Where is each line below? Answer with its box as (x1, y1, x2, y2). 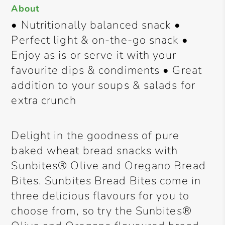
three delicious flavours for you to (11, 188, 189, 203)
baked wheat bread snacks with (11, 143, 178, 158)
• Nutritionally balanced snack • (11, 18, 181, 33)
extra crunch (11, 93, 76, 108)
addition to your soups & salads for (11, 78, 195, 93)
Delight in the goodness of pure (11, 128, 180, 143)
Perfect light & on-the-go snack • (11, 33, 188, 48)
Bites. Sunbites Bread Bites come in (11, 173, 201, 188)
